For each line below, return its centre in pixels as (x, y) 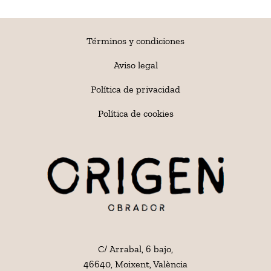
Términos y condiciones (135, 41)
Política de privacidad (135, 89)
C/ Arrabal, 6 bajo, (135, 249)
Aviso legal (135, 65)
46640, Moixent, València (135, 264)
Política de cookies (135, 113)
